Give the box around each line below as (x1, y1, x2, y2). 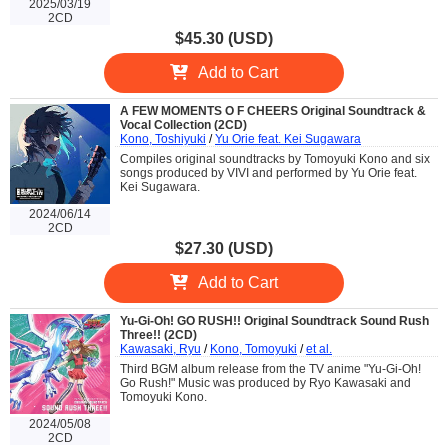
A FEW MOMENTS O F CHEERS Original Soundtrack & (120, 103, 426, 118)
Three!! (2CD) (120, 327, 197, 342)
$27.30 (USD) (175, 239, 273, 257)
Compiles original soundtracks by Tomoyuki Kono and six (120, 151, 430, 166)
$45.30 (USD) (175, 29, 273, 47)
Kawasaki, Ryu (120, 341, 201, 356)
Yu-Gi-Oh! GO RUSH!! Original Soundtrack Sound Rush (120, 313, 429, 328)
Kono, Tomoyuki (210, 341, 297, 356)
